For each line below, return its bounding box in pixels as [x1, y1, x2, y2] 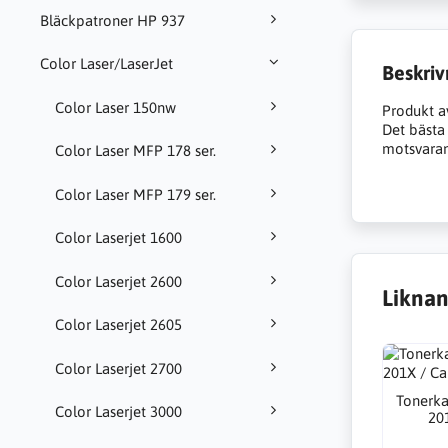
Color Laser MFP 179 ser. [55, 185, 216, 203]
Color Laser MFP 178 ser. [55, 142, 216, 160]
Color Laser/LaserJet [40, 55, 173, 73]
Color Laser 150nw [55, 98, 176, 116]
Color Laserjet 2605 [55, 316, 182, 334]
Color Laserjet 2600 [55, 272, 182, 290]
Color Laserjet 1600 [55, 229, 182, 247]
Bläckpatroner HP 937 [40, 11, 185, 29]
